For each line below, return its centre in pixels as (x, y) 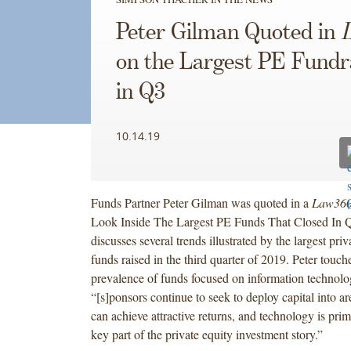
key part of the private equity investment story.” (206, 334)
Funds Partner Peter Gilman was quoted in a (201, 202)
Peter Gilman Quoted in (228, 33)
